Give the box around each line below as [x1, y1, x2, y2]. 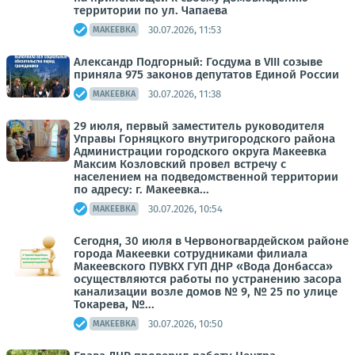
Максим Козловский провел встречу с [74, 157, 286, 171]
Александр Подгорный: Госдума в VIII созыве [74, 55, 323, 69]
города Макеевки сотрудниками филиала [74, 246, 307, 261]
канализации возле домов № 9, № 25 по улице [74, 284, 338, 299]
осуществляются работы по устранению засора [74, 272, 342, 286]
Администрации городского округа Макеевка [74, 144, 326, 158]
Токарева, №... [74, 297, 155, 311]
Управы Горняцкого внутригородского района [74, 132, 335, 146]
